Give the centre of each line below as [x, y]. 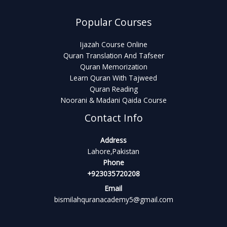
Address [113, 140]
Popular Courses [113, 23]
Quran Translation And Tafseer [113, 56]
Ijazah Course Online [113, 45]
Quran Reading [113, 89]
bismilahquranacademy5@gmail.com [113, 200]
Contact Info [113, 118]
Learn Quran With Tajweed [113, 78]
